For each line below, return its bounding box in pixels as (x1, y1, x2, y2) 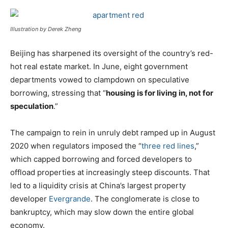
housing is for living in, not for (106, 88, 213, 98)
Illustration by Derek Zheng (10, 25, 81, 33)
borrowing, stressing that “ (10, 88, 106, 98)
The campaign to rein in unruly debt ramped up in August (10, 127, 215, 137)
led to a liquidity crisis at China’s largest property (10, 180, 186, 190)
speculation (10, 101, 53, 111)
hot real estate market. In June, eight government (10, 61, 188, 71)
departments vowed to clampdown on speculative (10, 74, 189, 84)
